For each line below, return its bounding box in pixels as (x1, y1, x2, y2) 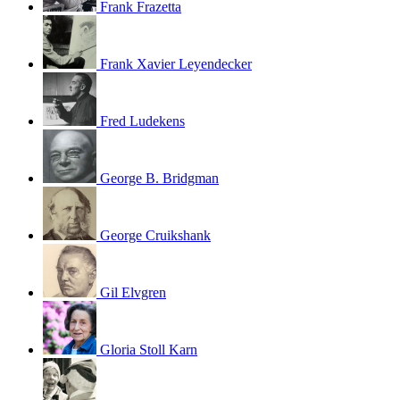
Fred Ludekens (100, 112, 185, 129)
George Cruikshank (100, 227, 211, 243)
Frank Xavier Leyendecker (100, 55, 252, 71)
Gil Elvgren (100, 284, 166, 300)
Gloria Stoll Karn (100, 341, 197, 357)
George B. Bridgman (100, 170, 219, 186)
